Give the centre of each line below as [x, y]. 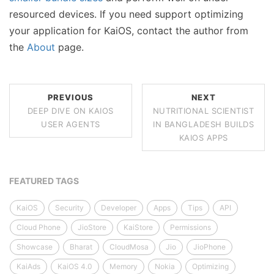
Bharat [81, 246]
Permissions [191, 227]
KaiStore [138, 227]
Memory [124, 266]
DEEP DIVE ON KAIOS [70, 110]
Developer [119, 207]
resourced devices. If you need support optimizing [126, 14]
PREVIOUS [70, 97]
